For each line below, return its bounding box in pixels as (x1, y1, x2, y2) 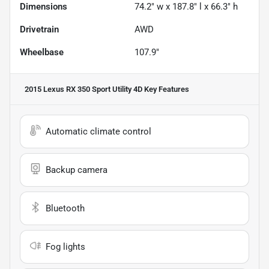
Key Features (142, 84, 189, 94)
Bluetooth (46, 202, 85, 214)
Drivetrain (20, 23, 59, 35)
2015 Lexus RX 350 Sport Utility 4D (25, 84, 142, 94)
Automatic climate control (46, 125, 151, 137)
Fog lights (46, 241, 85, 252)
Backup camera (46, 164, 107, 175)
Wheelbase (20, 46, 64, 58)
